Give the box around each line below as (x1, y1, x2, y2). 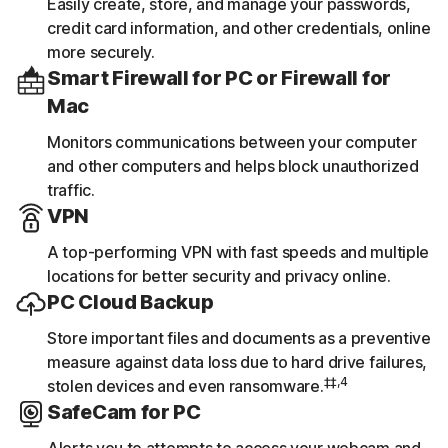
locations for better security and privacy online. (47, 265, 391, 286)
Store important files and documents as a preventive (47, 327, 431, 348)
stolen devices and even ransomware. (47, 375, 324, 396)
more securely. (47, 41, 155, 62)
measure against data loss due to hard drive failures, (47, 351, 428, 372)
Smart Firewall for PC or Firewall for (47, 65, 391, 90)
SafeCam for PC (47, 399, 201, 424)
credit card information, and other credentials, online (47, 17, 431, 38)
